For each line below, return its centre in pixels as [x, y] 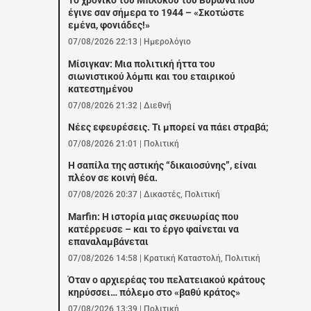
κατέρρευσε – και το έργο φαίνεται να [154, 229]
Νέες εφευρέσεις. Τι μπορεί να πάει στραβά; [169, 128]
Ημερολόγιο [168, 42]
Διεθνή [158, 105]
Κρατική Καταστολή [183, 258]
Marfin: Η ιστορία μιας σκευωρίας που [154, 217]
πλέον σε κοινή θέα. [113, 178]
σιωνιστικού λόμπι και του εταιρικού [152, 76]
